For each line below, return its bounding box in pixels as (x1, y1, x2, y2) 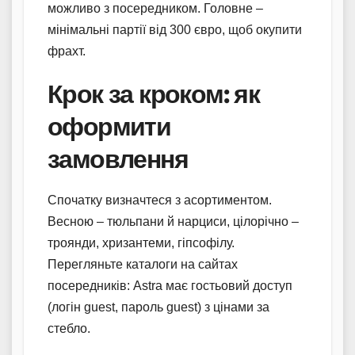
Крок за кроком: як (48, 78, 260, 109)
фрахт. (48, 44, 86, 58)
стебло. (48, 321, 90, 335)
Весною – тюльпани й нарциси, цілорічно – (48, 214, 299, 228)
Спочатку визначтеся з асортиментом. (48, 193, 272, 207)
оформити (48, 110, 171, 142)
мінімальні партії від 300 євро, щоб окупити (48, 22, 302, 36)
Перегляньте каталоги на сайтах (48, 257, 238, 271)
